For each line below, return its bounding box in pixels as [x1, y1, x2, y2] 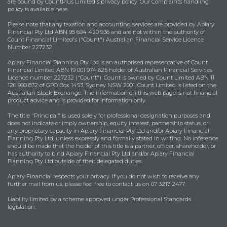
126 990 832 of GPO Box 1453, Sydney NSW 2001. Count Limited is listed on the [8, 82, 216, 89]
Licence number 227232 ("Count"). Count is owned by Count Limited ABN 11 [8, 74, 214, 82]
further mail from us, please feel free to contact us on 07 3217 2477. [8, 180, 185, 188]
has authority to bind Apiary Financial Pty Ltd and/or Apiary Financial [8, 150, 195, 158]
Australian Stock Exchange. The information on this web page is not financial [8, 89, 217, 97]
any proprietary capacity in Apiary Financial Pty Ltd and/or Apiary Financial [8, 127, 209, 135]
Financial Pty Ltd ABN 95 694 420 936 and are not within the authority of [8, 28, 205, 36]
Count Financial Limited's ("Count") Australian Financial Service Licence [8, 36, 204, 44]
